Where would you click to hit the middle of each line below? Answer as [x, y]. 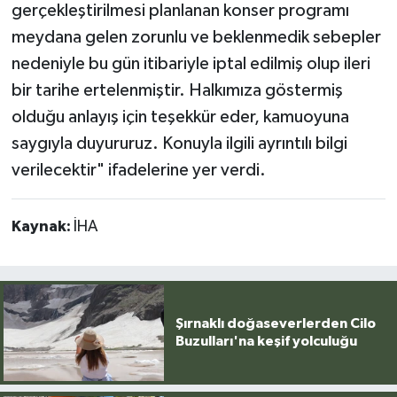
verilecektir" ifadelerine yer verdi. [138, 171]
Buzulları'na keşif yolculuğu [266, 342]
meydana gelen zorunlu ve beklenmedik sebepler [196, 38]
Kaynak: [42, 227]
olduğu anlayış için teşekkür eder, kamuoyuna [180, 117]
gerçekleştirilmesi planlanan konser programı [180, 11]
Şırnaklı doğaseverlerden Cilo [275, 324]
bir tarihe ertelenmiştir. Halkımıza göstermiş [177, 91]
